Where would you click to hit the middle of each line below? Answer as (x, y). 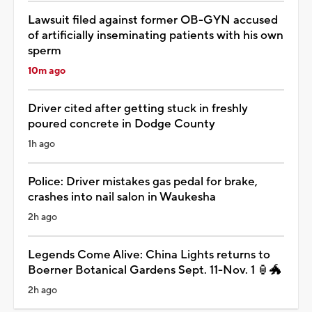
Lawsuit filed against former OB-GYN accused (153, 20)
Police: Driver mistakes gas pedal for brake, (143, 181)
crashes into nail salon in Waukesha (122, 197)
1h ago (41, 144)
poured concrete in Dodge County (122, 124)
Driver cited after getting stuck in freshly (138, 108)
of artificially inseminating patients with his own (156, 35)
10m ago (47, 71)
